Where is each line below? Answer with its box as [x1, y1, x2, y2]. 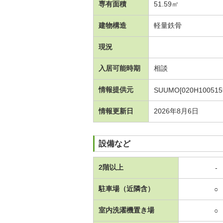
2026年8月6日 [154, 107, 199, 115]
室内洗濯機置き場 [99, 206, 154, 214]
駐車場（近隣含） [99, 184, 154, 193]
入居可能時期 [99, 64, 140, 72]
